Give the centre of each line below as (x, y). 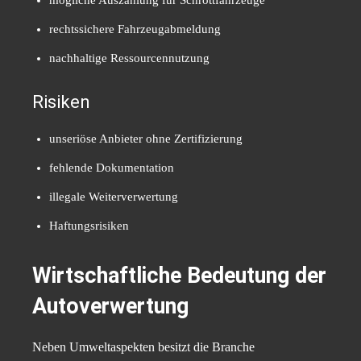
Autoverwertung (110, 307)
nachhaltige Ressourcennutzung (129, 58)
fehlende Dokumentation (112, 168)
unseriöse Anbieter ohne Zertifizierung (146, 139)
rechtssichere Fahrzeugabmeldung (135, 29)
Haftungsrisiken (89, 226)
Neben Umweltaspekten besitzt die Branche (143, 347)
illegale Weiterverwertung (114, 197)
